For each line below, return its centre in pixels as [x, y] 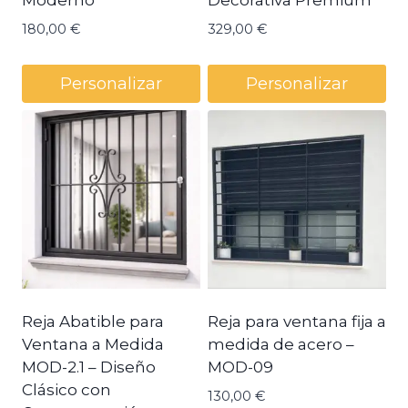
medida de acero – [281, 345]
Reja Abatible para [93, 322]
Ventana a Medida [93, 345]
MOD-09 [240, 367]
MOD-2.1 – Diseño [89, 367]
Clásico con [66, 390]
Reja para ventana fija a [297, 322]
